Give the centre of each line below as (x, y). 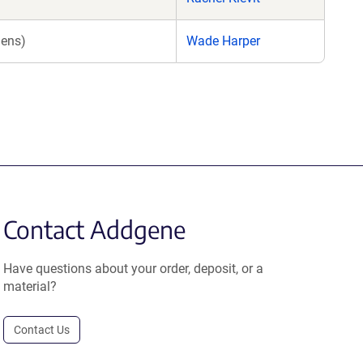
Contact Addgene (95, 229)
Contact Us (42, 330)
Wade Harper (223, 41)
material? (30, 286)
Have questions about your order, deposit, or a (134, 269)
